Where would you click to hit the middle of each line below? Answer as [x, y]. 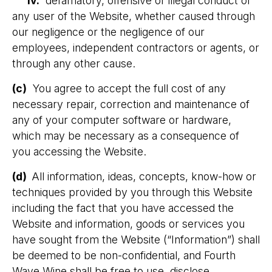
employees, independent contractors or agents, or [136, 48]
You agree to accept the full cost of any [126, 88]
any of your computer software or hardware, [122, 120]
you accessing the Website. [79, 151]
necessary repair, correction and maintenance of [131, 104]
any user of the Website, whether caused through [134, 16]
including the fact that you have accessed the [123, 208]
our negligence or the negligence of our [108, 32]
